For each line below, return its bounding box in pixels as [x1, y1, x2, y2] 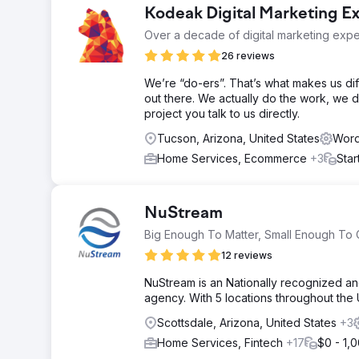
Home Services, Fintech [157, 336, 286, 349]
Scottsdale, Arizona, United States [157, 316, 340, 329]
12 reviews [221, 249, 272, 261]
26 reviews [221, 50, 275, 62]
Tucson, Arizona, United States [157, 131, 320, 145]
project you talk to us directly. [144, 107, 300, 120]
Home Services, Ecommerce [157, 151, 310, 165]
